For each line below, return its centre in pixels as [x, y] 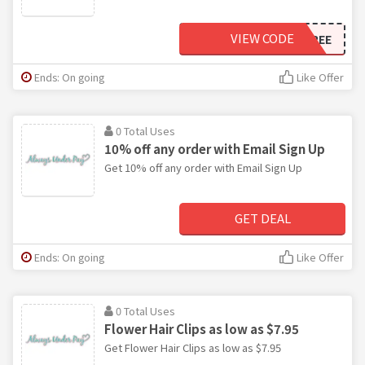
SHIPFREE [305, 39]
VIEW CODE [262, 37]
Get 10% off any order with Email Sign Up [203, 167]
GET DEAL [262, 218]
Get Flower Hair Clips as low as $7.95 [193, 347]
